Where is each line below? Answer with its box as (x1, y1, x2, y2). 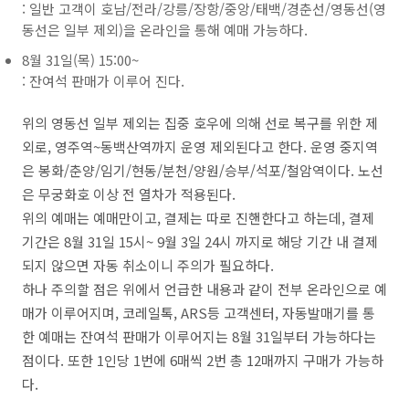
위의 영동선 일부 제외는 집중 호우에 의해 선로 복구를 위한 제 (22, 113, 378, 132)
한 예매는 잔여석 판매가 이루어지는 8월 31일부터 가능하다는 (22, 327, 376, 346)
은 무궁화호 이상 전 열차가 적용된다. (22, 184, 236, 204)
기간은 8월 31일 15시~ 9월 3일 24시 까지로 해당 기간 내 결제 (22, 232, 378, 251)
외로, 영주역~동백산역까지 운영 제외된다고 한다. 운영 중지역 (22, 137, 378, 156)
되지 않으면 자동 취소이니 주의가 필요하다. (22, 256, 274, 275)
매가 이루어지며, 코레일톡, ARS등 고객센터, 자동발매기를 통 (22, 303, 375, 322)
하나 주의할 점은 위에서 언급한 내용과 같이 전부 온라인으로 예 (22, 279, 387, 299)
